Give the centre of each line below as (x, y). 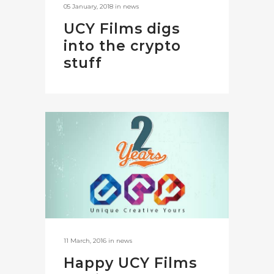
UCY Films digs (122, 29)
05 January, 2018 (88, 6)
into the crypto (122, 46)
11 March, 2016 (85, 241)
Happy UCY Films (130, 263)
